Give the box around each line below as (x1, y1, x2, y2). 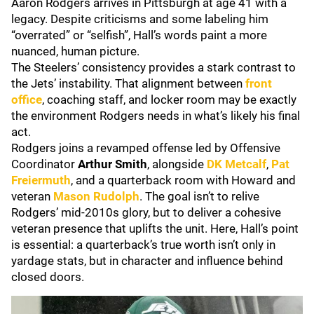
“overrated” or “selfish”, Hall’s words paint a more (11, 28, 267, 42)
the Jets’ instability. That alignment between (11, 76, 245, 90)
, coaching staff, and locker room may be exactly (42, 93, 296, 107)
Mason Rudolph (53, 189, 139, 203)
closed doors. (11, 270, 84, 284)
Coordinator (11, 157, 78, 171)
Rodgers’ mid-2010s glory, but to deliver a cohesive (11, 205, 281, 219)
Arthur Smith (78, 157, 147, 171)
